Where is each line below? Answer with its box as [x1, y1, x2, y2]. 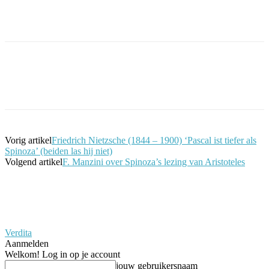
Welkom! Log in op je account [5, 249, 120, 259]
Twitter [100, 79, 123, 88]
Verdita [5, 227, 32, 238]
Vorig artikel [5, 134, 52, 145]
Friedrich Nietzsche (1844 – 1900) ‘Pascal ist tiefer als [52, 134, 256, 145]
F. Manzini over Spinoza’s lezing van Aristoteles [62, 156, 245, 167]
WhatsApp [231, 79, 262, 88]
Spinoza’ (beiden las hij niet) [5, 145, 112, 156]
